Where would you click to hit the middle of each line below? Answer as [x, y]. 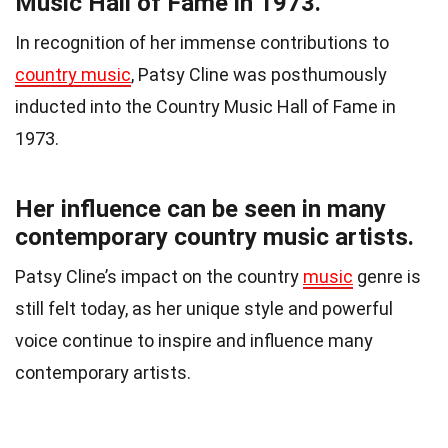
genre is [387, 277]
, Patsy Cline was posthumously [259, 75]
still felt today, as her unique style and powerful [204, 309]
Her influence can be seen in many [200, 209]
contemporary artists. [103, 373]
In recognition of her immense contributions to [202, 43]
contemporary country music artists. [214, 237]
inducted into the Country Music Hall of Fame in [205, 107]
